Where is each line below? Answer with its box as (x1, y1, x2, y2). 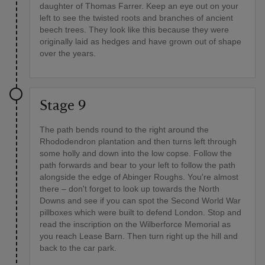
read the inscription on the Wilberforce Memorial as (40, 219, 231, 229)
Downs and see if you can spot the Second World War (40, 195, 241, 205)
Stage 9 (40, 98, 86, 113)
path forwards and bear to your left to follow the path (40, 160, 235, 170)
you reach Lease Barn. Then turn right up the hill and (40, 231, 238, 241)
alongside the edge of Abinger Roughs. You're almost (40, 172, 238, 182)
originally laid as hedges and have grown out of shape (40, 36, 241, 46)
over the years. (40, 48, 96, 58)
